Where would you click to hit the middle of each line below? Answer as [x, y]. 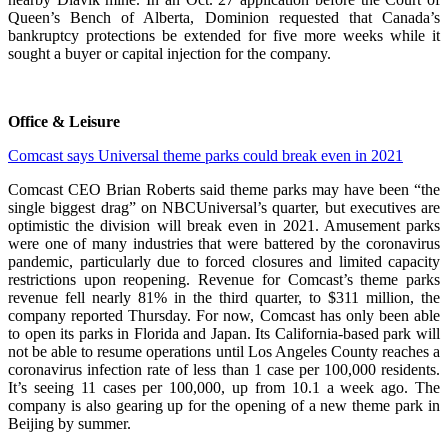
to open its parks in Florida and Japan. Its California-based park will [224, 334]
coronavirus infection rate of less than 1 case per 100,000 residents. [224, 370]
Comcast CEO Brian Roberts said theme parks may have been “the [224, 190]
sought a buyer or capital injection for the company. [169, 54]
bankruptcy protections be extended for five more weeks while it [224, 36]
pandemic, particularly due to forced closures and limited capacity [224, 262]
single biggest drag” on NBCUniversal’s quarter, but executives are [224, 208]
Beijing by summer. [69, 424]
